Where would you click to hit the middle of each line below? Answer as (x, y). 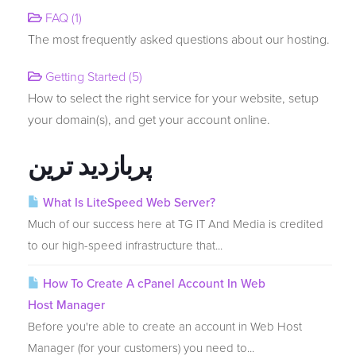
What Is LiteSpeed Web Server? (128, 203)
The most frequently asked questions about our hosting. (179, 40)
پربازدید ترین (90, 166)
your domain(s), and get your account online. (149, 120)
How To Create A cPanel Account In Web (153, 284)
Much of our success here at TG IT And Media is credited (176, 224)
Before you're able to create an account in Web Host (165, 327)
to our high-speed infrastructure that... (125, 246)
